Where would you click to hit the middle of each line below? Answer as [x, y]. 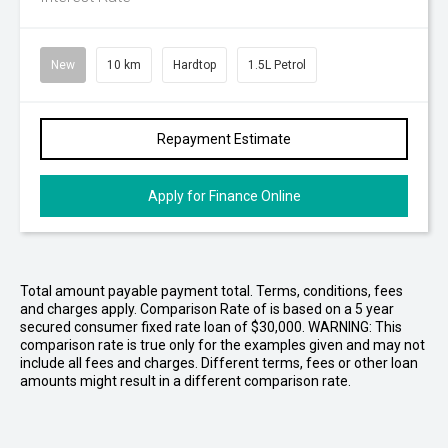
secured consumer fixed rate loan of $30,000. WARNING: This [211, 327]
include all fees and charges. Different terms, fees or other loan [219, 363]
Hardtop [194, 65]
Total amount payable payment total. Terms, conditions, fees [211, 291]
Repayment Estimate [224, 139]
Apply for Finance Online [224, 196]
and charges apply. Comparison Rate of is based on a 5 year [207, 309]
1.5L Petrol [277, 65]
